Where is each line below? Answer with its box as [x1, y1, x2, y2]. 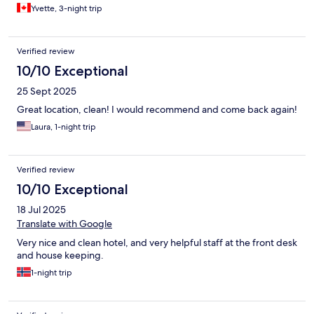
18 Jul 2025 [17, 203, 66, 217]
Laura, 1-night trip [31, 121, 96, 133]
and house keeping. [17, 249, 104, 262]
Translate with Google [17, 217, 112, 231]
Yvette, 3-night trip [31, 3, 102, 15]
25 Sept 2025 [17, 85, 76, 98]
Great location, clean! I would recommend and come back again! [17, 103, 297, 116]
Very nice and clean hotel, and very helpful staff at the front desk [17, 236, 297, 250]
